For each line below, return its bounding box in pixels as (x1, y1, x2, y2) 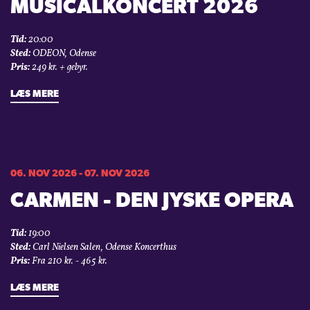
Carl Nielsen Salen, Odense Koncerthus (30, 241, 176, 255)
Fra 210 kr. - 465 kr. (30, 255, 107, 268)
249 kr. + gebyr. (30, 61, 88, 75)
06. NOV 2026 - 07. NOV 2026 (10, 169, 149, 180)
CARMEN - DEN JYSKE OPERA (10, 191, 293, 213)
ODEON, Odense (30, 47, 96, 61)
